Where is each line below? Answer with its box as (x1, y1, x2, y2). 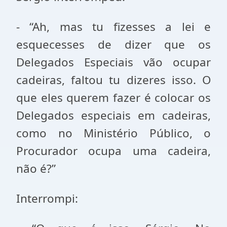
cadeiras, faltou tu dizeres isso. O (16, 72, 211, 88)
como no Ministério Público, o (16, 125, 211, 141)
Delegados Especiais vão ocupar (16, 54, 211, 70)
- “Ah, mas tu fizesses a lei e (16, 19, 211, 34)
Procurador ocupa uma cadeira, (16, 143, 211, 159)
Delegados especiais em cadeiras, (16, 107, 211, 123)
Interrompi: (16, 191, 78, 206)
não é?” (16, 161, 56, 176)
